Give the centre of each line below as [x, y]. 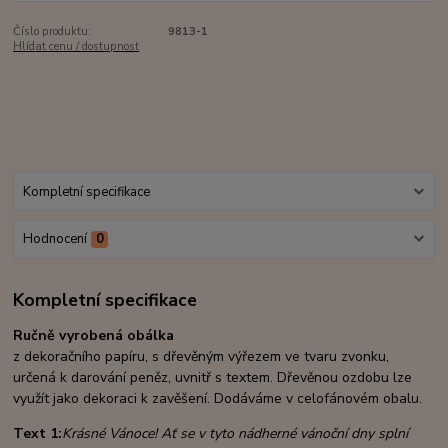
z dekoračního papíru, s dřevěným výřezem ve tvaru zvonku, [201, 356]
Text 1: [38, 433]
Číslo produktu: [52, 32]
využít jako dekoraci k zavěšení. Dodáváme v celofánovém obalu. [218, 398]
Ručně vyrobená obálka [94, 335]
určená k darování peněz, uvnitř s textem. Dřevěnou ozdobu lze [213, 377]
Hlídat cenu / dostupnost [76, 47]
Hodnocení [54, 239]
